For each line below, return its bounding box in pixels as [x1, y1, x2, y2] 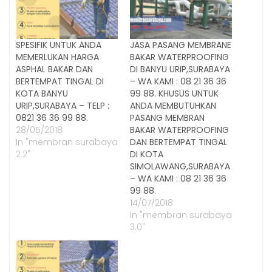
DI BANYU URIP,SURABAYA [130, 63, 230, 75]
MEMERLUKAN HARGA [16, 50, 99, 63]
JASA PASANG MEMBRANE [130, 38, 231, 51]
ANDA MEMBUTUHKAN [130, 99, 216, 112]
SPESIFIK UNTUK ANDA [16, 38, 101, 51]
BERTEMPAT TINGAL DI [16, 75, 104, 87]
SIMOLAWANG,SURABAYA [130, 160, 230, 172]
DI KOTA [130, 148, 163, 160]
